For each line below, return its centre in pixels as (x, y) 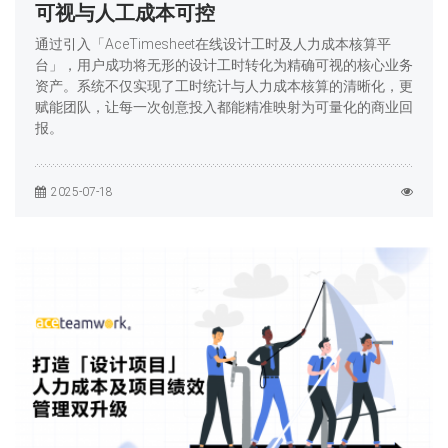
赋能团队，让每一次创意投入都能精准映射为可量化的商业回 (224, 106)
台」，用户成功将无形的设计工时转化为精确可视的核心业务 (224, 64)
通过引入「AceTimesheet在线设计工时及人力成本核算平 (213, 43)
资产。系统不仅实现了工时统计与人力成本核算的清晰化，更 (224, 85)
